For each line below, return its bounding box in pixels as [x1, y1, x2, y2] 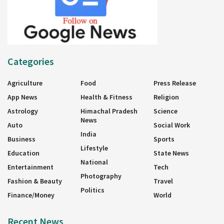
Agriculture [7, 78, 42, 87]
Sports [153, 134, 174, 143]
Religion [153, 92, 179, 101]
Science [153, 106, 177, 115]
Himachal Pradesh [80, 106, 137, 115]
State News [153, 148, 189, 157]
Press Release [153, 78, 196, 87]
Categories [7, 54, 54, 67]
